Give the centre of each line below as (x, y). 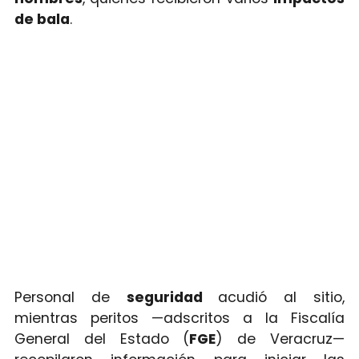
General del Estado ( (102, 339)
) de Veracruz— (280, 339)
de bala (42, 19)
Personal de (70, 297)
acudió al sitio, (282, 297)
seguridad (172, 297)
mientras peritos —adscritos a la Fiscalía (179, 318)
